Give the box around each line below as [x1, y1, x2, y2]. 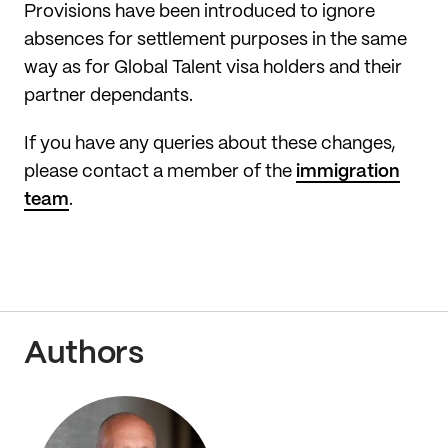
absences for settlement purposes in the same [24, 30, 407, 49]
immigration [296, 162, 400, 181]
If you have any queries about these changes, [24, 134, 396, 153]
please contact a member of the [24, 162, 296, 181]
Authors [24, 338, 144, 369]
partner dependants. [24, 86, 193, 105]
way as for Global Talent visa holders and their [24, 58, 402, 77]
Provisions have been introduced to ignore [24, 2, 375, 21]
